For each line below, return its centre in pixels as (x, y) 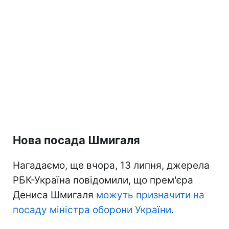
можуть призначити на (150, 195)
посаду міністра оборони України (92, 210)
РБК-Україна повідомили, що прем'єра (103, 180)
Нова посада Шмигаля (76, 140)
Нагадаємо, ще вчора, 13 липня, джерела (111, 165)
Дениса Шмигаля (54, 195)
